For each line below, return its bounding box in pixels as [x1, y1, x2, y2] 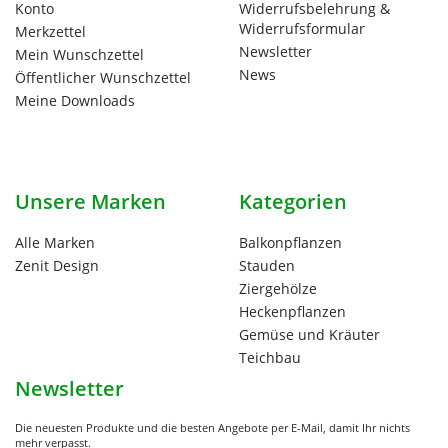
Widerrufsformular [239, 18, 365, 38]
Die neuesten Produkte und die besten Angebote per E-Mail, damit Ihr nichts [15, 419, 410, 435]
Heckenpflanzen [239, 301, 346, 321]
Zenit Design [15, 255, 99, 275]
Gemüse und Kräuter [239, 324, 380, 344]
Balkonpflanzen [239, 232, 342, 252]
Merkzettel [15, 21, 86, 41]
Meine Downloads [15, 90, 135, 110]
